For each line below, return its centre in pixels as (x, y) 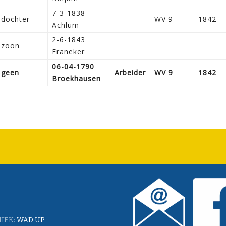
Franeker (68, 51)
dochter (15, 19)
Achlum (66, 25)
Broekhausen (76, 78)
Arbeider (130, 72)
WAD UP (31, 220)
